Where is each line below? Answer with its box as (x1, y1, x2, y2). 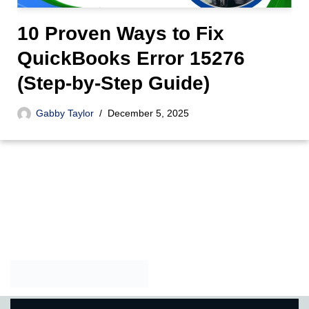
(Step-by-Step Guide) (17, 72, 210, 94)
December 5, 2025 (108, 107, 189, 119)
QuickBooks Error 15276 (17, 47, 245, 69)
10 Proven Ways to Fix (17, 22, 224, 44)
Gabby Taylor (36, 107, 94, 119)
